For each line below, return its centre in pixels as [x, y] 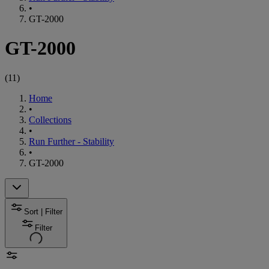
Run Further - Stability [71, 141]
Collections [50, 119]
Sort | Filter [43, 211]
